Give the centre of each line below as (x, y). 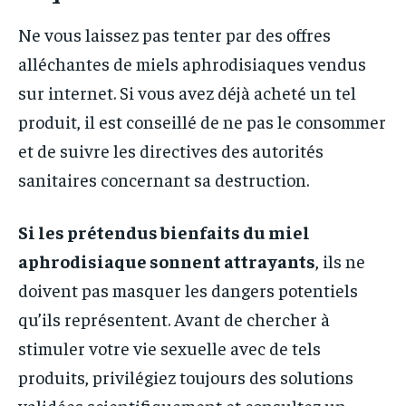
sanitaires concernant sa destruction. (164, 179)
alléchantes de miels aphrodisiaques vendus (192, 63)
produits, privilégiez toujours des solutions (186, 377)
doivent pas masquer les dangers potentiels (188, 290)
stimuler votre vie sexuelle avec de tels (169, 348)
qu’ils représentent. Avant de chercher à (174, 319)
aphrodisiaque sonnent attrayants (167, 261)
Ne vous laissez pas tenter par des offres (174, 34)
